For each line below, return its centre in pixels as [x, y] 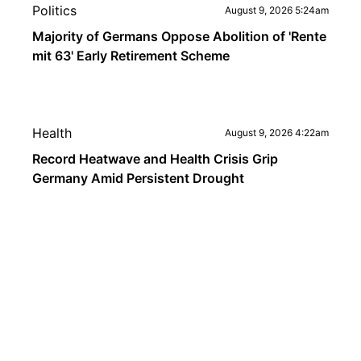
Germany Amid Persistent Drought [138, 178]
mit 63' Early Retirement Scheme [131, 56]
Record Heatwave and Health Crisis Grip [155, 159]
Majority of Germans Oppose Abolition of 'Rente [179, 36]
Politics [54, 10]
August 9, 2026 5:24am [277, 10]
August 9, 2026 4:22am [277, 133]
